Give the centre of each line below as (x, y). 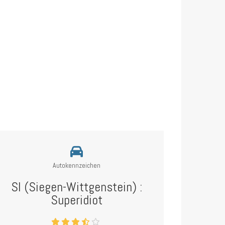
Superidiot (77, 200)
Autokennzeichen (77, 165)
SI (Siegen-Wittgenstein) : (77, 187)
